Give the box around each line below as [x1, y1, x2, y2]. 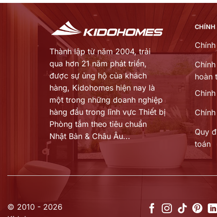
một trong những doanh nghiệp [49, 95, 163, 105]
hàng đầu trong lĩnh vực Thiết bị [49, 107, 166, 117]
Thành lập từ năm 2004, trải [49, 46, 151, 57]
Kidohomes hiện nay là [72, 83, 155, 93]
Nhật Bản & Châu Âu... [49, 131, 130, 141]
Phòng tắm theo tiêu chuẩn [49, 119, 147, 129]
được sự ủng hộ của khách [49, 71, 147, 81]
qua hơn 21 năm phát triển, [49, 59, 147, 69]
